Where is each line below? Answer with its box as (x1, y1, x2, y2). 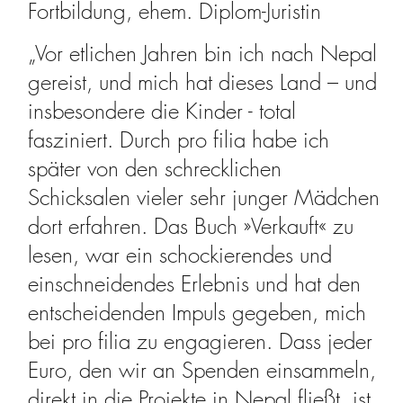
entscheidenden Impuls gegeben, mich (28, 297, 367, 327)
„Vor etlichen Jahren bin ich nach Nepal (28, 38, 378, 67)
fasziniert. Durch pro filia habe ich (28, 124, 330, 154)
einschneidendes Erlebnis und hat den (28, 268, 362, 298)
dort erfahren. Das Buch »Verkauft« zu (28, 210, 354, 240)
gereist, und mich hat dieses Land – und (28, 67, 378, 96)
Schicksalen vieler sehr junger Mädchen (28, 182, 381, 211)
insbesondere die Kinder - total (28, 95, 297, 125)
